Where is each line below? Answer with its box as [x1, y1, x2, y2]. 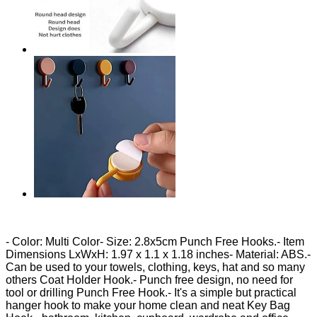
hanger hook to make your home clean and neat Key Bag [6, 299, 290, 311]
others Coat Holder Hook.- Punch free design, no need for [6, 273, 293, 286]
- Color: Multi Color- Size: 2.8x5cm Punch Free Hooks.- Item [6, 235, 304, 248]
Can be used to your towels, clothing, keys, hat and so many [6, 260, 305, 273]
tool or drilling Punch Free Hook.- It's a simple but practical [6, 286, 296, 299]
